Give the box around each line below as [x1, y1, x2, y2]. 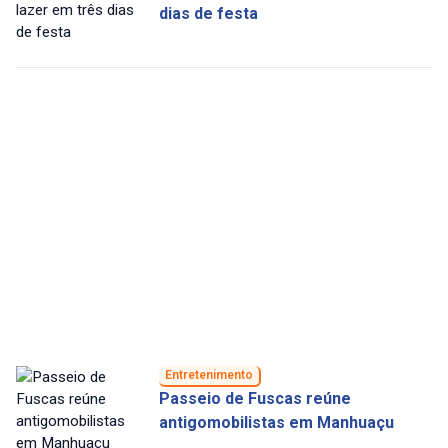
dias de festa [158, 4, 258, 24]
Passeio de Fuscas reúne [158, 389, 351, 409]
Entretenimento [164, 368, 253, 383]
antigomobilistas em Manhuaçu [158, 413, 394, 433]
